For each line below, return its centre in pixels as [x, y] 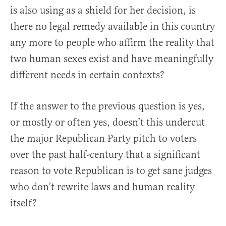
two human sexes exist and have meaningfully [112, 59]
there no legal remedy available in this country [112, 27]
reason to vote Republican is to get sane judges [111, 171]
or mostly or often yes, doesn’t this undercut [107, 123]
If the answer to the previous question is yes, [107, 106]
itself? [23, 203]
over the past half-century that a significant [105, 155]
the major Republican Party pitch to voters [103, 139]
